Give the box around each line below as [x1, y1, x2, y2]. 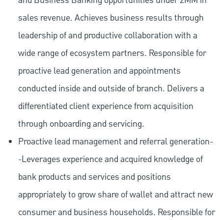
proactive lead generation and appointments [18, 65, 181, 78]
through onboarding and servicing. [18, 118, 144, 131]
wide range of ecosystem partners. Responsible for [18, 47, 206, 60]
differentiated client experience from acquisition [18, 100, 193, 113]
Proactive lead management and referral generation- [18, 136, 213, 148]
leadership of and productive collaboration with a [18, 29, 197, 42]
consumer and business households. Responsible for [18, 206, 215, 219]
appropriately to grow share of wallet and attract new [18, 189, 213, 201]
